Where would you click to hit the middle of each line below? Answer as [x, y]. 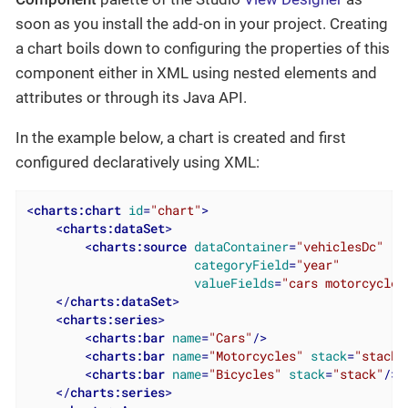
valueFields [234, 284]
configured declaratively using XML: [138, 163]
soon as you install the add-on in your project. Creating [202, 24]
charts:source [139, 247]
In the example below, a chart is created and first [181, 138]
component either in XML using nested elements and [196, 73]
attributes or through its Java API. [131, 98]
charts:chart [77, 211]
